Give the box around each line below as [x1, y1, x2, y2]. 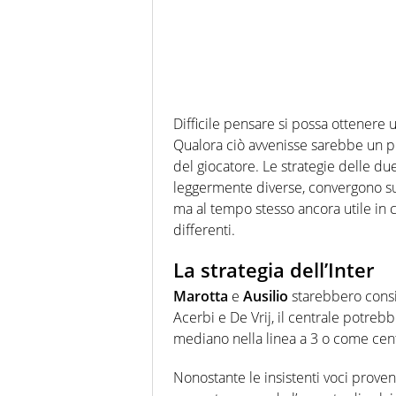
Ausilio [243, 286, 288, 307]
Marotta [173, 286, 228, 307]
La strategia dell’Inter [173, 255, 374, 283]
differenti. [173, 219, 235, 240]
